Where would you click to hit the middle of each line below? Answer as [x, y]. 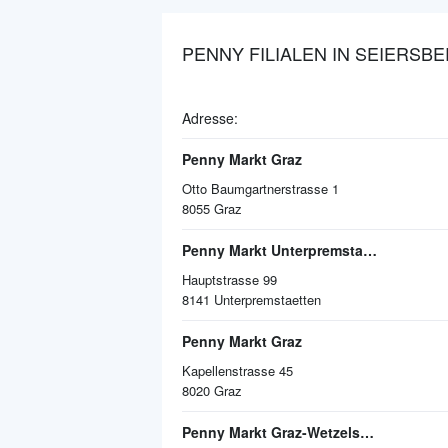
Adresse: [210, 118]
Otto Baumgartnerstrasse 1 [260, 188]
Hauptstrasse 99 [229, 279]
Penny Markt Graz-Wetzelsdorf [367, 432]
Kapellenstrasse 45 [237, 370]
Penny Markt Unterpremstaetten [370, 250]
